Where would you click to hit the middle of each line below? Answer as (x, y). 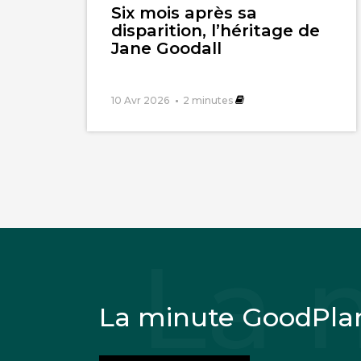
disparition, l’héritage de (215, 31)
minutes (212, 101)
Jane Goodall (166, 48)
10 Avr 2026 (140, 101)
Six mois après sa (184, 13)
